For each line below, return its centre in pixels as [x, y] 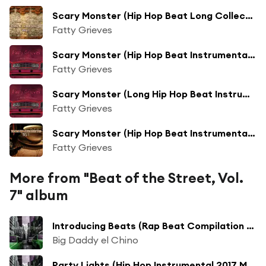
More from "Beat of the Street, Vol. [126, 178]
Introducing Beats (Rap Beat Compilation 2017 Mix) [250, 225]
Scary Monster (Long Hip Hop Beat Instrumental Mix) [246, 94]
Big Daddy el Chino [95, 240]
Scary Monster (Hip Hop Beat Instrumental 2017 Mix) [251, 133]
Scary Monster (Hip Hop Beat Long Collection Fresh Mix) [249, 15]
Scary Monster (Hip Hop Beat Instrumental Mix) [251, 54]
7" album [39, 195]
